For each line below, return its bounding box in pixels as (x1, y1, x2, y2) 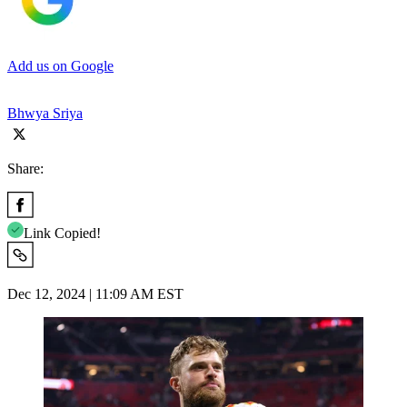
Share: (7, 160, 44, 176)
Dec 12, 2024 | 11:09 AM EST (7, 285, 184, 302)
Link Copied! (24, 224, 101, 241)
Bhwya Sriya (7, 104, 83, 121)
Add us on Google (7, 57, 114, 74)
